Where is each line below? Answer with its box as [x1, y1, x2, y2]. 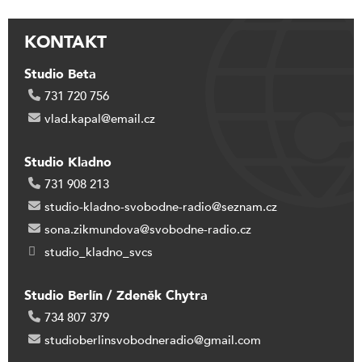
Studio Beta [24, 65, 96, 84]
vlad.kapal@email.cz [44, 111, 155, 128]
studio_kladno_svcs [44, 244, 153, 261]
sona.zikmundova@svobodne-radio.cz [44, 221, 251, 238]
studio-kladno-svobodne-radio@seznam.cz [44, 199, 277, 216]
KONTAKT [24, 31, 107, 55]
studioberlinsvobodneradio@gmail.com [44, 332, 261, 349]
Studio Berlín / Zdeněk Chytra [24, 287, 208, 305]
